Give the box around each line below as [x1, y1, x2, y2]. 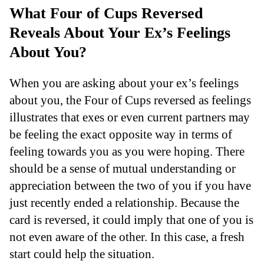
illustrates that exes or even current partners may [9, 110, 250, 124]
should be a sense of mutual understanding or [9, 161, 236, 176]
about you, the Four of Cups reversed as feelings [9, 93, 251, 107]
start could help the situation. [9, 247, 154, 261]
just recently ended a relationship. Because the [9, 196, 239, 210]
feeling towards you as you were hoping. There [9, 144, 245, 159]
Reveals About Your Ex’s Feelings [9, 24, 230, 42]
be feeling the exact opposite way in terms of [9, 127, 232, 141]
